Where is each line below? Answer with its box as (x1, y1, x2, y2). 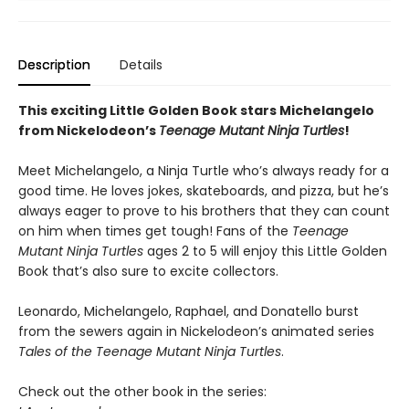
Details (120, 55, 163, 74)
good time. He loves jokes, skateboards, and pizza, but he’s (18, 181, 389, 200)
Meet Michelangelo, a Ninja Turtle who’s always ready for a (18, 161, 389, 180)
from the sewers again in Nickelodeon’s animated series (18, 321, 374, 341)
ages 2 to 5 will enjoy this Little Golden (143, 241, 387, 260)
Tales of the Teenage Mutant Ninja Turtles (18, 341, 281, 361)
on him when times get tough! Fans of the (18, 221, 292, 240)
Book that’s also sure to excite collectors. (18, 261, 278, 280)
